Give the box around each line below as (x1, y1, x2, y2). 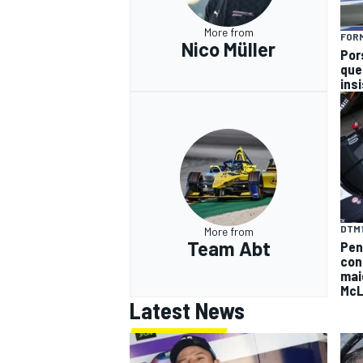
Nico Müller (181, 36, 275, 61)
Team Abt (186, 236, 271, 260)
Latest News (130, 297, 245, 325)
